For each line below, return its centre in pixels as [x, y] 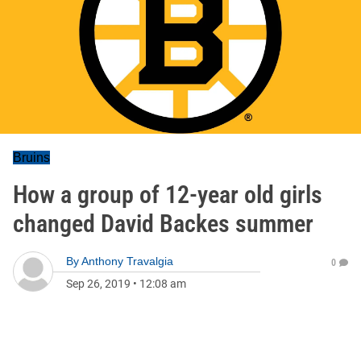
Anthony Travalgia [127, 261]
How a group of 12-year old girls [168, 195]
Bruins [31, 158]
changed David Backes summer [163, 224]
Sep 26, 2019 [98, 284]
